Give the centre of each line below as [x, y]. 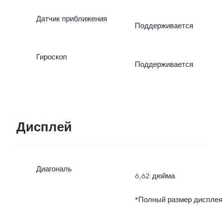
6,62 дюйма [155, 176]
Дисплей [44, 127]
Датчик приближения [71, 19]
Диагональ [54, 169]
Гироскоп [51, 57]
